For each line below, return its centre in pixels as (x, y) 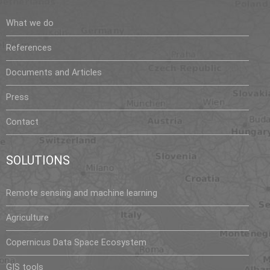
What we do (30, 24)
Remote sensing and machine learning (82, 193)
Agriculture (27, 218)
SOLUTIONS (38, 160)
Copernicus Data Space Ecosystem (76, 242)
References (29, 48)
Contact (22, 122)
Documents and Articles (54, 73)
